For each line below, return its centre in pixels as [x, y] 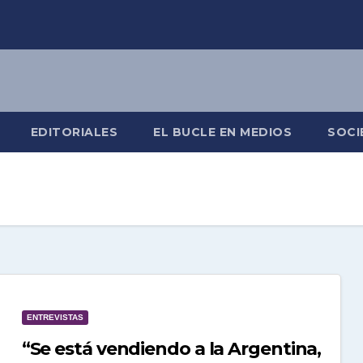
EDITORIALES [74, 132]
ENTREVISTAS [55, 317]
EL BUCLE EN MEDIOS [222, 132]
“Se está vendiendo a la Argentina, [171, 348]
